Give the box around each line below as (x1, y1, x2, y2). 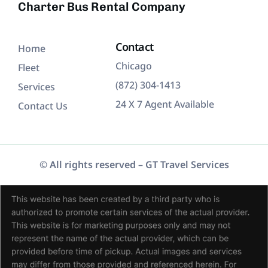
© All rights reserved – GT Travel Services (39, 158, 229, 172)
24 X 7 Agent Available (115, 98, 215, 111)
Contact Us (18, 99, 68, 113)
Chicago (115, 59, 153, 73)
